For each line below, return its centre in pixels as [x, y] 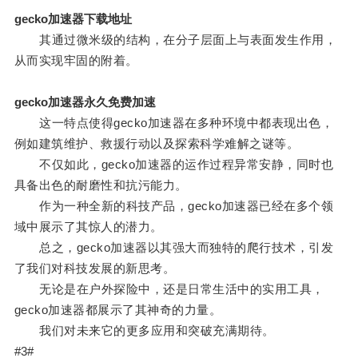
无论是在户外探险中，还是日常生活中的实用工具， [169, 289]
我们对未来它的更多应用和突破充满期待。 [144, 331]
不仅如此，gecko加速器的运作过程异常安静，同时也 [174, 165]
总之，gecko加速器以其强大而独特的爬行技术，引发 [174, 248]
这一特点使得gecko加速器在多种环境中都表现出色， [174, 123]
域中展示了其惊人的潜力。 [88, 227]
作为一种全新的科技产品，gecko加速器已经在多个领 [174, 206]
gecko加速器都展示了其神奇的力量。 [118, 310]
